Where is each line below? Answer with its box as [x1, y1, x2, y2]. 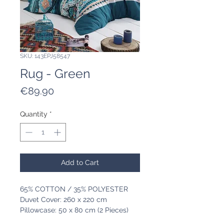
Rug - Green [20, 66, 90, 81]
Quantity [20, 110, 47, 118]
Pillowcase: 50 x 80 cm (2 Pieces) [20, 206, 128, 214]
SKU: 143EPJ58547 [20, 52, 70, 60]
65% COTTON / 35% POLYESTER [20, 185, 128, 193]
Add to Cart [61, 158, 99, 167]
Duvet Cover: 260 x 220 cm [20, 195, 107, 204]
